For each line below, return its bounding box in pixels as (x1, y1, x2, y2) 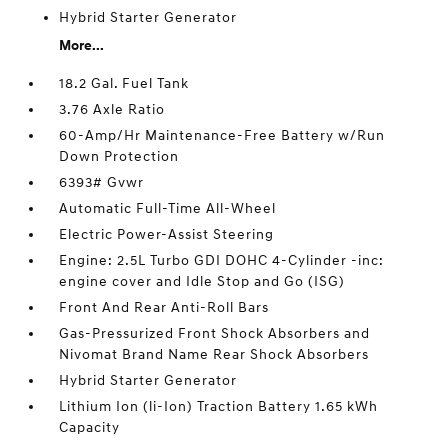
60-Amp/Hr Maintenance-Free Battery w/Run (59, 127, 386, 144)
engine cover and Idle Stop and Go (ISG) (59, 273, 346, 290)
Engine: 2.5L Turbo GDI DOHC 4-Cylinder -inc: (59, 252, 385, 269)
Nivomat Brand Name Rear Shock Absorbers (59, 346, 370, 363)
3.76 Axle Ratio (59, 101, 166, 118)
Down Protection (59, 148, 180, 165)
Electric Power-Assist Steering (59, 226, 275, 243)
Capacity (59, 419, 121, 436)
